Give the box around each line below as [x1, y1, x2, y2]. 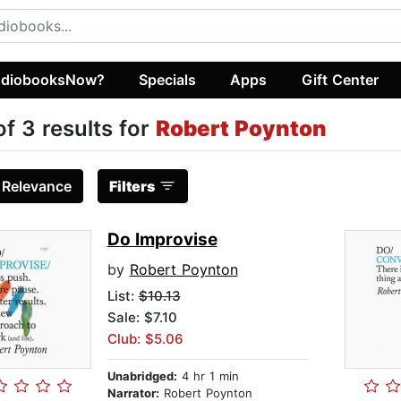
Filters [108, 177, 155, 196]
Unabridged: [107, 369, 177, 384]
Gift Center [301, 70, 379, 89]
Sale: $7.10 [107, 309, 177, 327]
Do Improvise [107, 229, 218, 251]
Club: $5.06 [107, 330, 183, 348]
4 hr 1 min [176, 369, 239, 384]
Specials [139, 70, 197, 89]
